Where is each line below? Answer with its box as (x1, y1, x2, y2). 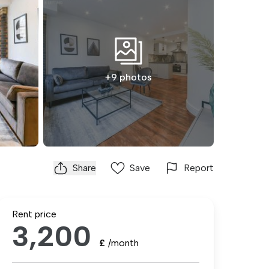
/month (108, 237, 139, 249)
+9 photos (105, 71, 152, 83)
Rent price (12, 208, 56, 220)
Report (184, 162, 214, 174)
